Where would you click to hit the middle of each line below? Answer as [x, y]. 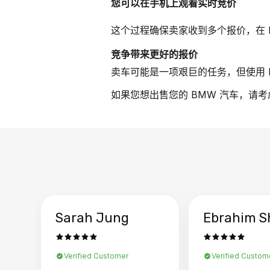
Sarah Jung [92, 218]
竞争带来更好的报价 [154, 54]
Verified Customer [96, 256]
